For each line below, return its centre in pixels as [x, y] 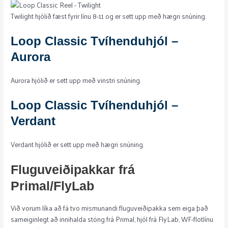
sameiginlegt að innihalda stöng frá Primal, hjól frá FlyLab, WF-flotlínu [112, 219]
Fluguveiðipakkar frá [73, 169]
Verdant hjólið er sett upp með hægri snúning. [78, 144]
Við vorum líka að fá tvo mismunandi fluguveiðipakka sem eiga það [110, 208]
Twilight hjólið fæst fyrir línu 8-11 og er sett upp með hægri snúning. [109, 16]
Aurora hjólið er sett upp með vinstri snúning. [76, 80]
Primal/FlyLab [53, 186]
